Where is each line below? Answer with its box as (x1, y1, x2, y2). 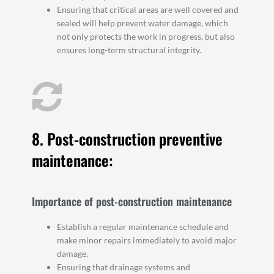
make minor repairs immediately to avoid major (57, 235, 237, 246)
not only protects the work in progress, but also (57, 31, 235, 42)
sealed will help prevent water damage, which (57, 17, 229, 28)
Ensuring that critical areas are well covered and (57, 4, 239, 15)
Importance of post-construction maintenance (32, 193, 232, 210)
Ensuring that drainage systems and (57, 262, 191, 273)
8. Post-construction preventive (32, 127, 223, 150)
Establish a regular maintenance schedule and (57, 221, 229, 232)
